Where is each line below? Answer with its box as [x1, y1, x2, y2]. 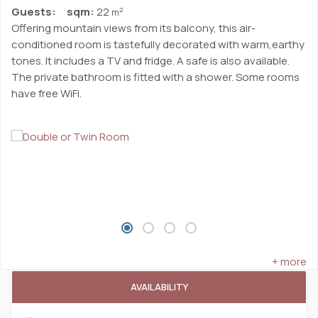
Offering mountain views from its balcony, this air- [11, 20, 256, 35]
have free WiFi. [11, 85, 82, 101]
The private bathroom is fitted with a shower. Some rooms [11, 69, 300, 84]
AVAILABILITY [130, 280, 188, 293]
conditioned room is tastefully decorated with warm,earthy [11, 36, 305, 52]
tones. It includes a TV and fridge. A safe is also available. [11, 53, 290, 68]
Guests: [11, 4, 56, 19]
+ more [272, 253, 307, 269]
